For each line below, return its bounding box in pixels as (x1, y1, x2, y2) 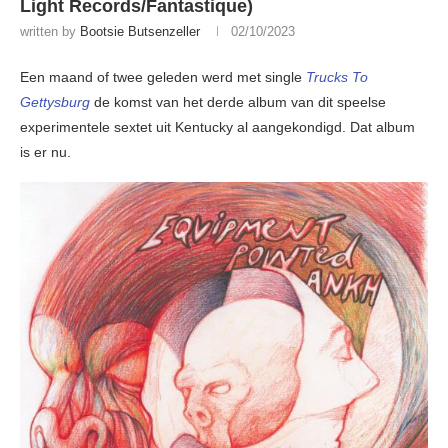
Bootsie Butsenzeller (80, 24, 200, 40)
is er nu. (20, 144, 71, 161)
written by (20, 24, 80, 40)
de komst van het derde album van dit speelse (90, 94, 386, 111)
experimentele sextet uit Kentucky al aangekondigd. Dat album (20, 119, 415, 136)
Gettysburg (20, 94, 90, 111)
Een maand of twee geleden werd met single (20, 69, 306, 86)
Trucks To (306, 69, 368, 86)
